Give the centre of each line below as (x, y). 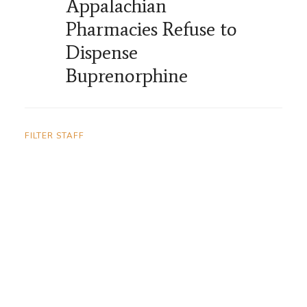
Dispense (102, 52)
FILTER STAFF (54, 136)
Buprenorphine (127, 76)
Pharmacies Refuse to (151, 29)
